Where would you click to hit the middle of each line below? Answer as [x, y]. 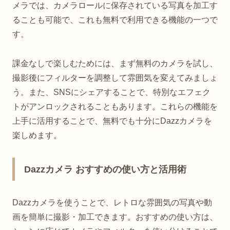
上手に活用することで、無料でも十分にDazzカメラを [112, 121]
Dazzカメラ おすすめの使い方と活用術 [105, 170]
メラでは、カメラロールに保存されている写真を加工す [115, 6]
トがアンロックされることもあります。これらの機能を [115, 107]
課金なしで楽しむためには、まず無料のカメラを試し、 [115, 64]
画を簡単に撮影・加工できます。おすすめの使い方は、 [115, 217]
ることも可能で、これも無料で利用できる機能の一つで [115, 20]
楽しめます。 [37, 136]
